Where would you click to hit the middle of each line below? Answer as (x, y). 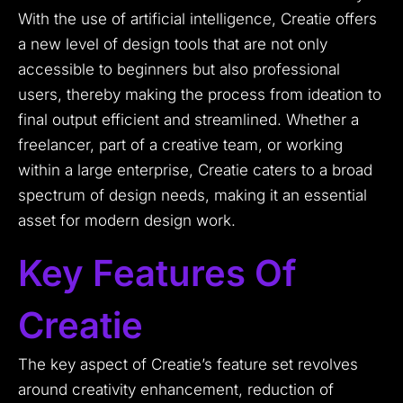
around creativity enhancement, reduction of (176, 390)
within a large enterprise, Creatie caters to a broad (195, 170)
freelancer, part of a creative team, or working (180, 145)
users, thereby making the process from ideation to (200, 95)
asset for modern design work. (127, 221)
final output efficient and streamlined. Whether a (188, 120)
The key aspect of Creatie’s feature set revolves (188, 365)
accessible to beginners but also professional (179, 70)
